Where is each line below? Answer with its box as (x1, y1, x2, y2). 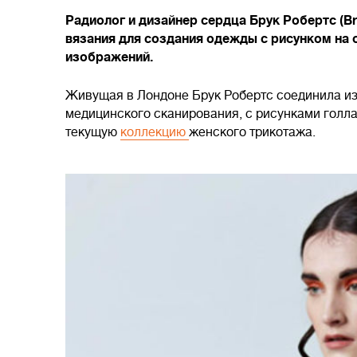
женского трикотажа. (189, 125, 316, 139)
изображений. (65, 50, 153, 65)
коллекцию (120, 125, 189, 139)
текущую (65, 125, 120, 139)
